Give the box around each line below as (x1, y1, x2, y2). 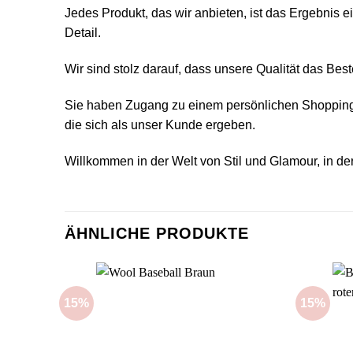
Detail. (65, 26, 101, 40)
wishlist (242, 311, 274, 321)
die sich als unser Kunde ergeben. (65, 117, 255, 132)
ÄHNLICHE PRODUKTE (65, 224, 249, 242)
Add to (243, 300, 272, 310)
